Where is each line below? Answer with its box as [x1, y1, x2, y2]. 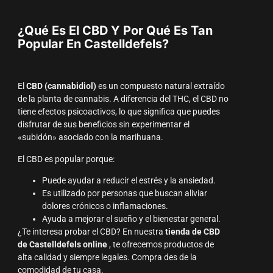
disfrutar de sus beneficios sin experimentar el [17, 119, 190, 130]
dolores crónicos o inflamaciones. [41, 201, 168, 212]
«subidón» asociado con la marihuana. [17, 132, 163, 143]
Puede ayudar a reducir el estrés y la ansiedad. [41, 175, 216, 186]
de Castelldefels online [17, 239, 107, 250]
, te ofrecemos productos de [107, 239, 214, 250]
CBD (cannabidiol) [26, 81, 96, 92]
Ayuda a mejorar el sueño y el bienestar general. [41, 214, 221, 225]
